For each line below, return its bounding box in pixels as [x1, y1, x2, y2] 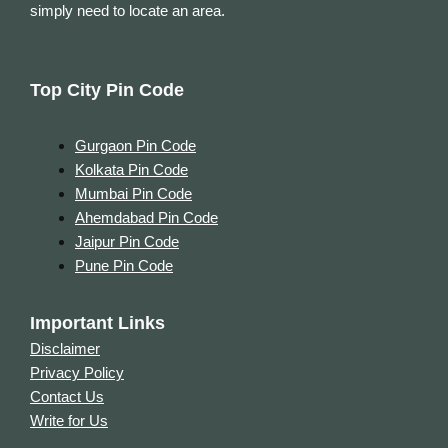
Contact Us [30, 388, 104, 406]
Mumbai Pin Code [75, 184, 192, 202]
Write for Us [30, 412, 108, 430]
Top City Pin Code [30, 79, 184, 100]
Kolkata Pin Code [75, 160, 188, 178]
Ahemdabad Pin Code [75, 208, 218, 226]
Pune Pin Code [75, 256, 173, 274]
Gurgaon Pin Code [75, 136, 196, 154]
